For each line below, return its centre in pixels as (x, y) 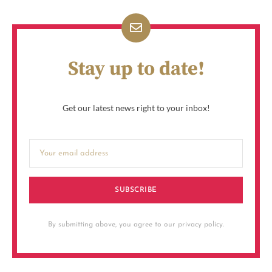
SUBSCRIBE (136, 190)
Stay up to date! (136, 69)
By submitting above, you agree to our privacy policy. (136, 224)
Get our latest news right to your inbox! (136, 107)
